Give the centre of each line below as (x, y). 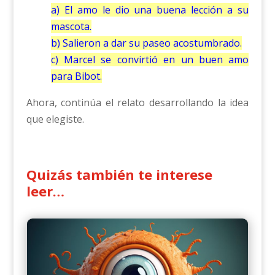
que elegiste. (55, 119)
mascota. (71, 27)
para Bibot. (76, 76)
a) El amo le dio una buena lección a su (150, 10)
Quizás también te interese (119, 175)
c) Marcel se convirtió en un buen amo (150, 60)
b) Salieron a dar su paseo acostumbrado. (146, 43)
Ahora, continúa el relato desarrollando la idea (137, 103)
